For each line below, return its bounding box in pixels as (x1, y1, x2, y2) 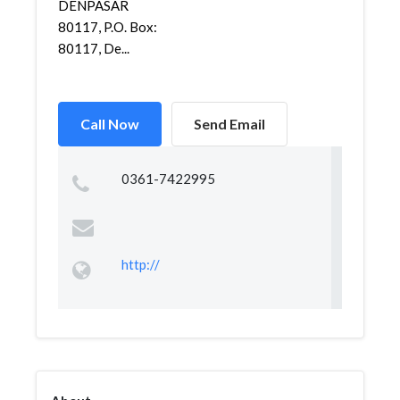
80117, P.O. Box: (58, 19, 157, 35)
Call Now (80, 115, 139, 132)
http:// (121, 256, 160, 272)
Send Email (194, 115, 265, 132)
